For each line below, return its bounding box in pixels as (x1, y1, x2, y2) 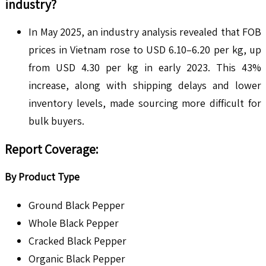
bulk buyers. (28, 114, 84, 128)
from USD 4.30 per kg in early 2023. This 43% (28, 61, 261, 75)
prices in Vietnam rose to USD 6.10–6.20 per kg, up (28, 43, 261, 57)
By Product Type (5, 170, 80, 184)
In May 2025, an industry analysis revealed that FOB (28, 25, 261, 39)
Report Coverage (5, 141, 96, 158)
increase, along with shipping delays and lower (28, 78, 261, 93)
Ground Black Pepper (28, 198, 125, 213)
